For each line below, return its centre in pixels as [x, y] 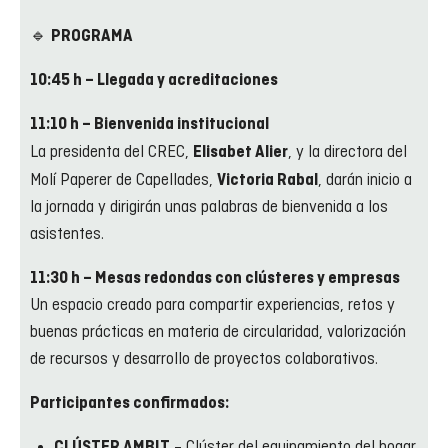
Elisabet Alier [240, 152]
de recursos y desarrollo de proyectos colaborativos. [204, 359]
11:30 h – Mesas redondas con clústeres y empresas [215, 278]
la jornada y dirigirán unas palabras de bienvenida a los [209, 207]
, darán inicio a [365, 180]
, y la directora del [347, 152]
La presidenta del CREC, [111, 152]
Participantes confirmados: [129, 403]
